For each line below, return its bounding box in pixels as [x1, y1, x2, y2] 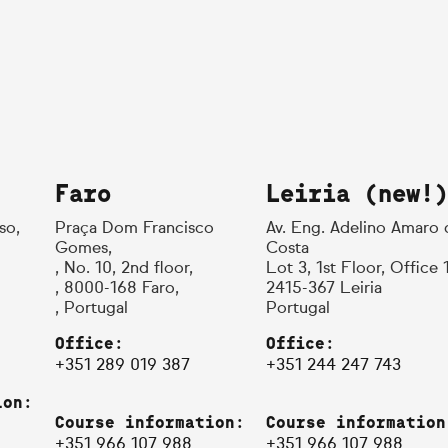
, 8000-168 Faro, [54, 281, 179, 297]
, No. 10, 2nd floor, [54, 261, 193, 277]
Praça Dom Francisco [54, 221, 214, 237]
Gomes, [54, 241, 112, 257]
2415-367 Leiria [265, 281, 382, 297]
